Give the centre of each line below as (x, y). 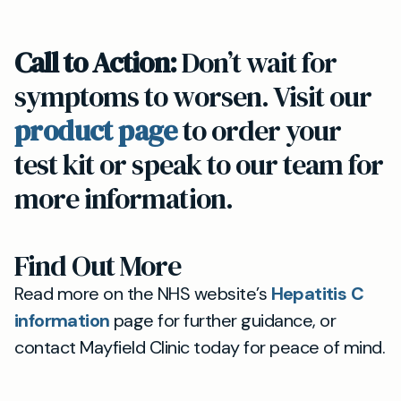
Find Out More (98, 266)
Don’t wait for (256, 63)
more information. (124, 199)
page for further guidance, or (223, 320)
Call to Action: (95, 63)
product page (96, 131)
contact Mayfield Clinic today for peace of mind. (200, 347)
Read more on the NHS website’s (143, 294)
